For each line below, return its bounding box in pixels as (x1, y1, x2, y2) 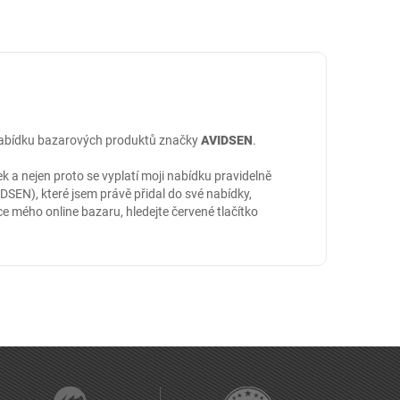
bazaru (81, 204, 121, 219)
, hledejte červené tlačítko (121, 204, 258, 219)
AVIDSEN (201, 133, 253, 147)
